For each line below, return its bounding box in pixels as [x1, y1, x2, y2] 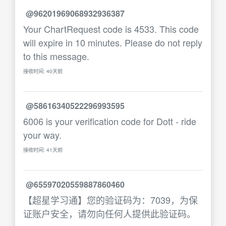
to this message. [23, 49, 89, 63]
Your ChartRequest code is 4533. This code [23, 22, 199, 35]
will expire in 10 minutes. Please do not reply [23, 36, 202, 49]
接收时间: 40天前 [23, 67, 63, 75]
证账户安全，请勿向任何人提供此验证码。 [23, 207, 196, 220]
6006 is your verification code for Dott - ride [23, 115, 196, 128]
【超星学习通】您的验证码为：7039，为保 [23, 193, 198, 206]
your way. [23, 128, 62, 141]
